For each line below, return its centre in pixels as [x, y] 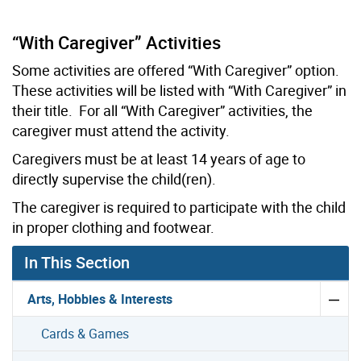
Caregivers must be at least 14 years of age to [159, 159]
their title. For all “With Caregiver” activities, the [162, 111]
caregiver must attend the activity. [121, 131]
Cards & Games [85, 334]
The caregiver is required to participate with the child [179, 207]
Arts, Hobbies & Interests [100, 299]
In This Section [77, 263]
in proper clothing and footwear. [113, 228]
